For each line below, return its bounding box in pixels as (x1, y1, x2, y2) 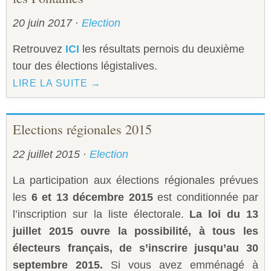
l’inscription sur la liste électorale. (13, 208, 190, 221)
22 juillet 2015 (13, 148, 83, 161)
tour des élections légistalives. (13, 60, 157, 73)
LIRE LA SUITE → (13, 78, 101, 89)
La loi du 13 (189, 208, 258, 221)
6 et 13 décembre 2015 (27, 191, 153, 204)
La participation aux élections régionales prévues (13, 174, 258, 187)
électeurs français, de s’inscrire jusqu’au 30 (13, 242, 258, 255)
